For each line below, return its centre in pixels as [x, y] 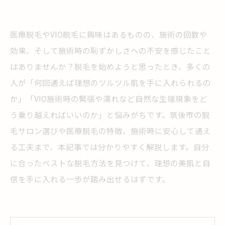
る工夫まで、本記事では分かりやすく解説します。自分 [110, 147]
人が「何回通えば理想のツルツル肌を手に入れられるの [110, 82]
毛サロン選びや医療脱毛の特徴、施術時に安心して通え [110, 131]
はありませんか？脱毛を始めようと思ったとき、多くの [110, 66]
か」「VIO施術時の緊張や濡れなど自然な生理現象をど [109, 98]
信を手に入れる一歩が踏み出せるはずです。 [90, 179]
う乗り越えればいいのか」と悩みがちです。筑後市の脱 [110, 115]
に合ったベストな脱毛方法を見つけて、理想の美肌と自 [110, 163]
